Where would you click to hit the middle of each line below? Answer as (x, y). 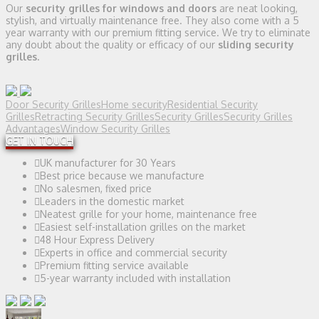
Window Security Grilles (115, 128)
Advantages (33, 128)
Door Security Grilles (53, 104)
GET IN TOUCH (40, 140)
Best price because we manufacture (122, 175)
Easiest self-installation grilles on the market (143, 226)
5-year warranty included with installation (135, 278)
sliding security (256, 44)
